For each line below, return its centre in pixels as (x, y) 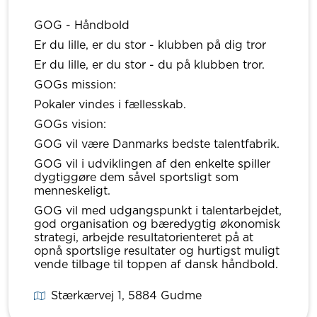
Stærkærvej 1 (86, 295)
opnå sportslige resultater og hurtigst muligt (157, 251)
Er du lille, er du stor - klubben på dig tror (150, 45)
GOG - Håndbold (82, 25)
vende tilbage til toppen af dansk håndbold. (156, 264)
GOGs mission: (75, 85)
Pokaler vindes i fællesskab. (110, 104)
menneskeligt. (72, 191)
